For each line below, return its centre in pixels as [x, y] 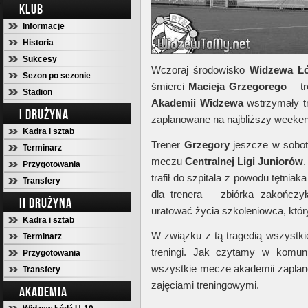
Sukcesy [40, 59]
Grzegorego [258, 86]
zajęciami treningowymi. [207, 285]
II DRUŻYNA [46, 203]
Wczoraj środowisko [200, 70]
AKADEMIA [43, 291]
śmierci [170, 86]
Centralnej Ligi [220, 161]
